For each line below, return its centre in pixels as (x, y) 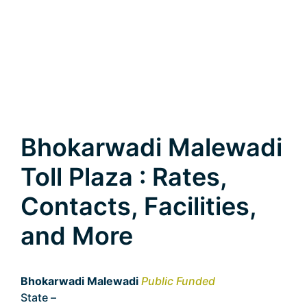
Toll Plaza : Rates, (124, 177)
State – (40, 297)
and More (77, 236)
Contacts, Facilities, (138, 206)
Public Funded (178, 281)
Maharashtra (92, 297)
